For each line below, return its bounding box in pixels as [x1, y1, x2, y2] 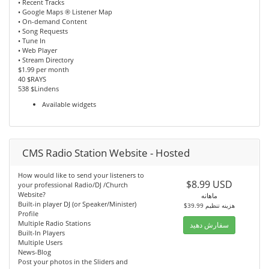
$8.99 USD [186, 178, 233, 192]
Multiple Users [18, 238, 62, 247]
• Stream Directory [18, 55, 74, 65]
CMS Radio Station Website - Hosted [22, 146, 190, 160]
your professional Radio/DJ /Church [18, 180, 128, 190]
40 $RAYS [18, 74, 46, 84]
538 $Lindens [18, 84, 59, 94]
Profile [18, 209, 38, 219]
